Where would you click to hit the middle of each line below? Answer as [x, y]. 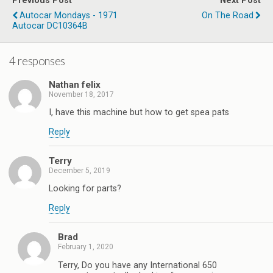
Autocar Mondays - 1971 [69, 16]
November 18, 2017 [81, 94]
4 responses [37, 61]
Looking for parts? [85, 189]
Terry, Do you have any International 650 [137, 265]
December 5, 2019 [80, 170]
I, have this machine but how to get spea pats [139, 113]
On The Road [228, 16]
